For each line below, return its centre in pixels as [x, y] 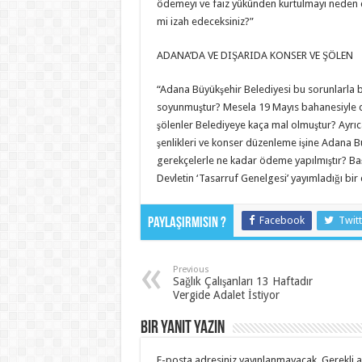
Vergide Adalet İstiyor [226, 295]
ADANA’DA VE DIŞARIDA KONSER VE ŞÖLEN [255, 55]
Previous [191, 269]
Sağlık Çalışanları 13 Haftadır [242, 281]
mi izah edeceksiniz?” [205, 21]
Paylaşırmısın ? [187, 223]
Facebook [282, 220]
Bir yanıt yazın [182, 328]
